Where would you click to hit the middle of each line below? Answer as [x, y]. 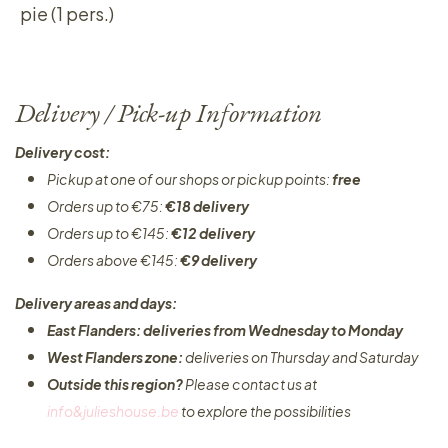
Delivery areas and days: [96, 303]
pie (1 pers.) [66, 13]
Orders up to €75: [106, 206]
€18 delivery [207, 206]
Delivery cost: [62, 152]
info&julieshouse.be [113, 411]
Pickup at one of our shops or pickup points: [189, 179]
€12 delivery [213, 233]
